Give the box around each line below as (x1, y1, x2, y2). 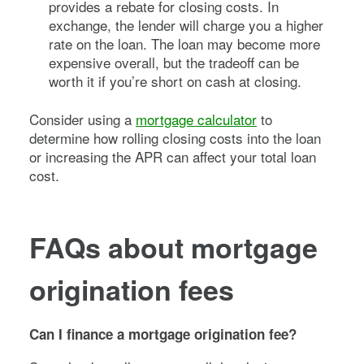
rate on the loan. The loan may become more (49, 32, 320, 54)
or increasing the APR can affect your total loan (29, 145, 316, 167)
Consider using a (29, 108, 136, 129)
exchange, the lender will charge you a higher (49, 14, 323, 35)
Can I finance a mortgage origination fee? (29, 323, 297, 344)
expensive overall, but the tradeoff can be (49, 51, 299, 72)
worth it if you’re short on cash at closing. (49, 70, 301, 91)
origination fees (29, 269, 234, 309)
